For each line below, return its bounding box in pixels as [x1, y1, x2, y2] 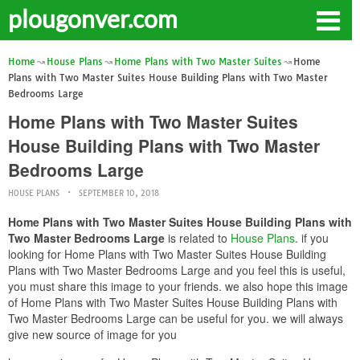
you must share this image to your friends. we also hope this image [8, 278, 348, 294]
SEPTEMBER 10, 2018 [79, 188, 159, 198]
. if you [295, 230, 329, 246]
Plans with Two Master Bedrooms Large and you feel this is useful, [8, 262, 346, 278]
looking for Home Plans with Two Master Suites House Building [8, 246, 326, 262]
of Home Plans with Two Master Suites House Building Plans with [8, 294, 337, 310]
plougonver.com [8, 4, 178, 33]
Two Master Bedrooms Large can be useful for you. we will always [8, 310, 343, 326]
